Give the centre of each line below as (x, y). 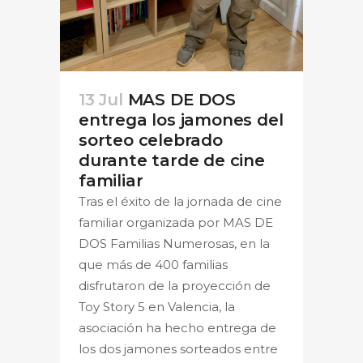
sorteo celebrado (151, 140)
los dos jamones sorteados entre (178, 348)
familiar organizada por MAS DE (176, 222)
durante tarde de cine (172, 160)
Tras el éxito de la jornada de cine (180, 201)
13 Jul (101, 99)
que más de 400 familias (153, 264)
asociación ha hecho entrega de (177, 327)
